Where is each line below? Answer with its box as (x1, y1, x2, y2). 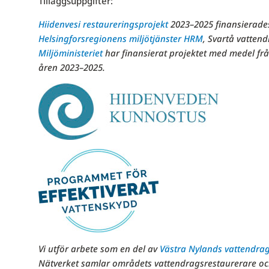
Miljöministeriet (38, 47, 103, 59)
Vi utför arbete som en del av (38, 243, 160, 255)
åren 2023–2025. (38, 61, 105, 74)
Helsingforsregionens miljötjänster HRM (38, 32, 203, 45)
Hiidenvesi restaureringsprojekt (38, 18, 168, 31)
